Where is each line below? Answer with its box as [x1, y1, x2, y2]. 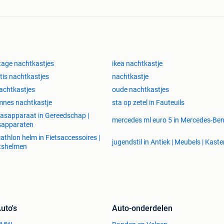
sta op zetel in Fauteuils [112, 98, 184, 107]
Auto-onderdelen [112, 203, 172, 213]
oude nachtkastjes [112, 85, 169, 94]
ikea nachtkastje [112, 59, 162, 68]
